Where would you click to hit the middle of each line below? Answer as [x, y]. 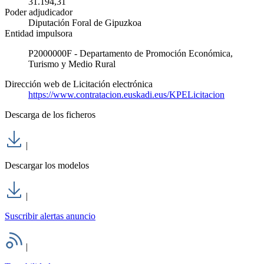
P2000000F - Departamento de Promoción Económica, [131, 54]
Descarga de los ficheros [50, 115]
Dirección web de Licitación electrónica [79, 84]
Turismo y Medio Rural [72, 64]
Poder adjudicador [39, 12]
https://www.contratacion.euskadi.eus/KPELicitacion [126, 95]
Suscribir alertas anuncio [50, 216]
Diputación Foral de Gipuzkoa [85, 23]
